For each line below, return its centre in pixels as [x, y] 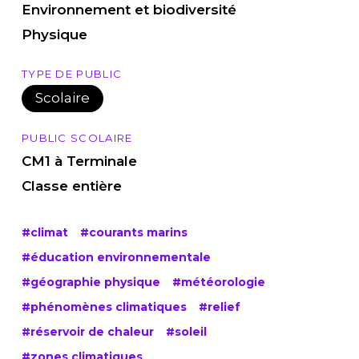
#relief [219, 307]
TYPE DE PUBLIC [72, 73]
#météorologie [218, 282]
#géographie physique [91, 282]
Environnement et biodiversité [129, 10]
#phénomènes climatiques [104, 307]
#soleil [186, 331]
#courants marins [133, 232]
